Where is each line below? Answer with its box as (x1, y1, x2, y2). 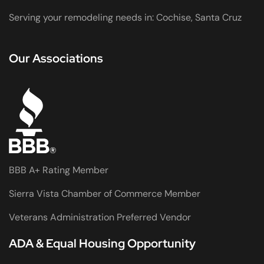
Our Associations (9, 51, 103, 67)
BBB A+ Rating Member (9, 163, 108, 176)
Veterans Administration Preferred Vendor (9, 210, 191, 223)
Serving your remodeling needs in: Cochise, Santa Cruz (9, 11, 242, 24)
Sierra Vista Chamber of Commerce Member (9, 187, 200, 200)
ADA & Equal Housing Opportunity (9, 235, 196, 251)
